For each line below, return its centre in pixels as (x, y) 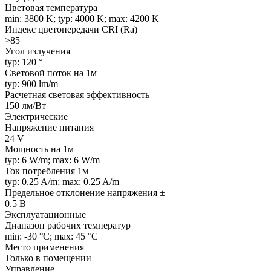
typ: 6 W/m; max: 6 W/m (52, 160)
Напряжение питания (49, 127)
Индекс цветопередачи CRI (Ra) (71, 29)
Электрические (36, 116)
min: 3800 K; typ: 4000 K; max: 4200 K (82, 18)
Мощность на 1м (39, 149)
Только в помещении (48, 258)
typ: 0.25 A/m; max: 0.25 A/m (62, 181)
